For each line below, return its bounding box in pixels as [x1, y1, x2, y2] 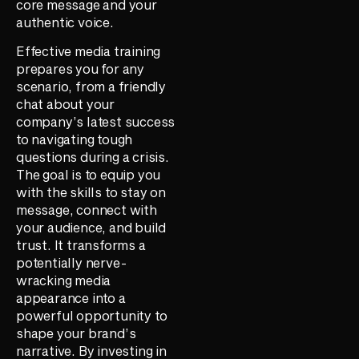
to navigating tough [16, 131, 133, 147]
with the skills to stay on [16, 184, 166, 200]
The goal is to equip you [16, 167, 161, 183]
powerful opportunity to [16, 308, 167, 324]
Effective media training [16, 43, 161, 59]
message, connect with [16, 202, 157, 218]
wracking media [16, 272, 111, 288]
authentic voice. [16, 14, 114, 30]
